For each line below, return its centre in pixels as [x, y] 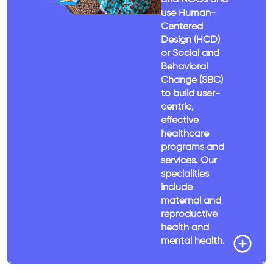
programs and [193, 147]
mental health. [193, 241]
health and [185, 228]
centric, [178, 107]
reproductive [190, 214]
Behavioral [185, 67]
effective [180, 120]
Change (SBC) [192, 80]
